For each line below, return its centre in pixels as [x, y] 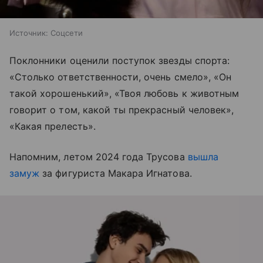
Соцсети [67, 33]
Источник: [29, 33]
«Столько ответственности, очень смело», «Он [121, 77]
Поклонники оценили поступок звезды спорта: [120, 61]
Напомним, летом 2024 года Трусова [99, 157]
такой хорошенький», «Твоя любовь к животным [124, 94]
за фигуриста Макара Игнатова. [117, 173]
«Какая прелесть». [55, 127]
